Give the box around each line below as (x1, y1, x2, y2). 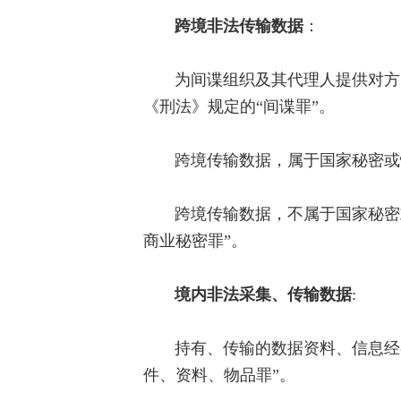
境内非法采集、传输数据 (175, 286, 352, 304)
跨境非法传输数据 (175, 17, 303, 36)
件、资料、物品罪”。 (143, 366, 295, 385)
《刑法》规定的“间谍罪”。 (143, 98, 335, 116)
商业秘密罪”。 (143, 232, 247, 251)
